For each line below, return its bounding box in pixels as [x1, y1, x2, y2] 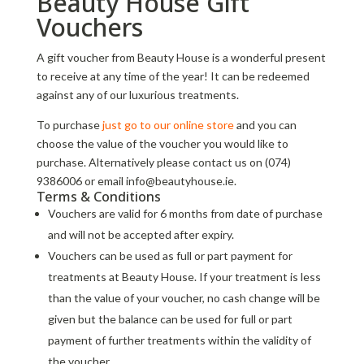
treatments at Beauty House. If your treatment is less [47, 270, 321, 284]
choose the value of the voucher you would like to [36, 136, 288, 151]
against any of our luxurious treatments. [36, 88, 239, 102]
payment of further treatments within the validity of [47, 333, 311, 348]
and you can [233, 118, 297, 132]
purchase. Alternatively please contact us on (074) [36, 155, 291, 170]
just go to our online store [102, 118, 234, 132]
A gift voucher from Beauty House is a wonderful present [36, 50, 326, 65]
